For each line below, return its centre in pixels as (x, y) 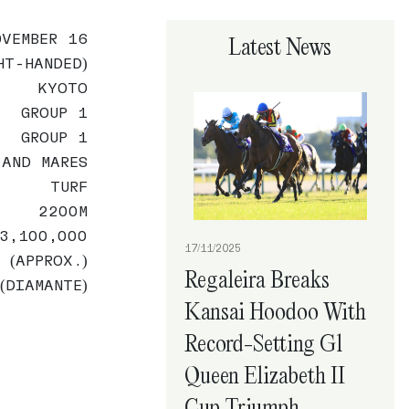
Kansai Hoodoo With (275, 310)
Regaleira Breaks (257, 278)
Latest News (280, 46)
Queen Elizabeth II (264, 374)
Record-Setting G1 (263, 342)
